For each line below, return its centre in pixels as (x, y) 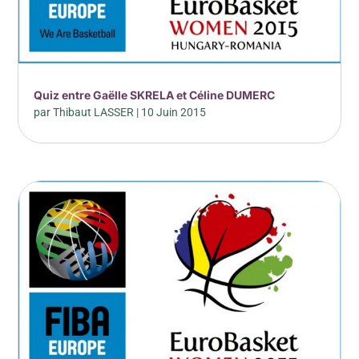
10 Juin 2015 (174, 112)
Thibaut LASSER (94, 112)
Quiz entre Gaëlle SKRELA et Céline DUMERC (155, 95)
